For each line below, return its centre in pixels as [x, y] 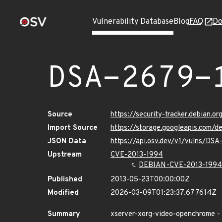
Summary [64, 214]
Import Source [73, 128]
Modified [63, 193]
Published [65, 180]
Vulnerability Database [133, 22]
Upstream [65, 155]
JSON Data [67, 141]
